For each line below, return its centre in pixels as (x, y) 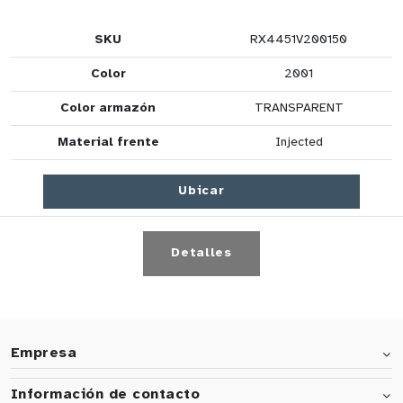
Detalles (201, 253)
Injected (299, 143)
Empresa (44, 353)
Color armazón (108, 108)
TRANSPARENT (299, 108)
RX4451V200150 (299, 40)
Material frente (108, 143)
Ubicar (201, 191)
